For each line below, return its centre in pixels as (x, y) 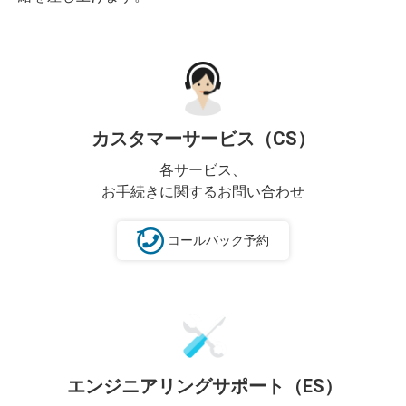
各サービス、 (203, 170)
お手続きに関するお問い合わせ (203, 192)
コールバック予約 (218, 240)
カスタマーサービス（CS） (203, 139)
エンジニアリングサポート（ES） (205, 386)
